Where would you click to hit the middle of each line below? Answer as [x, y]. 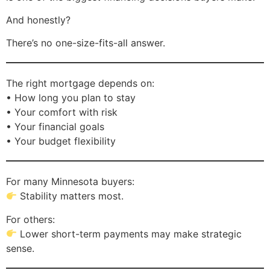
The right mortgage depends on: [80, 83]
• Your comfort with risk [62, 112]
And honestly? [38, 20]
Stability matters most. [71, 196]
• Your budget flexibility [61, 141]
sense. [20, 248]
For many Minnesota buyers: [70, 182]
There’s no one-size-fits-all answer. [86, 43]
